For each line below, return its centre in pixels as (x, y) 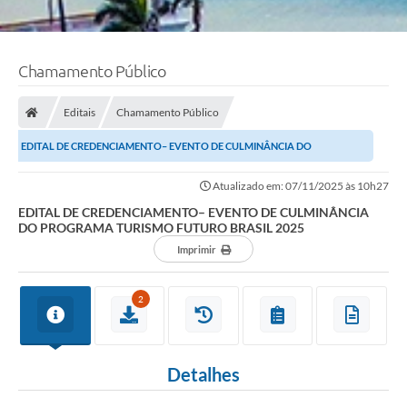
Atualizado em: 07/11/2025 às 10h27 (300, 186)
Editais (79, 113)
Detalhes (203, 375)
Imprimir (196, 250)
